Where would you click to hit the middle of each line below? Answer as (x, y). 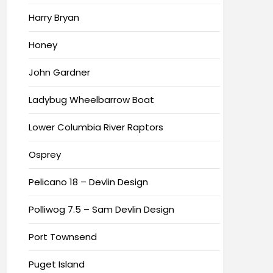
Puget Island (56, 264)
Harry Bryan (54, 17)
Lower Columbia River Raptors (96, 127)
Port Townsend (62, 236)
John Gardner (59, 72)
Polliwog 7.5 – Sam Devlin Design (101, 209)
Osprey (44, 154)
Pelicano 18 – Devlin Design (88, 182)
